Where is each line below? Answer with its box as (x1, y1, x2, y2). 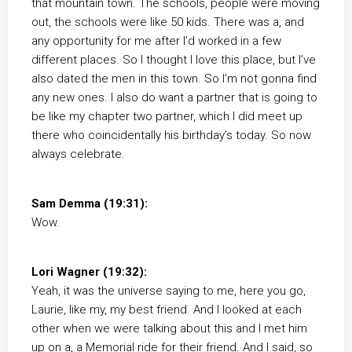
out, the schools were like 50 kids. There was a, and (31, 15, 304, 30)
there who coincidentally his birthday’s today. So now (31, 128, 311, 143)
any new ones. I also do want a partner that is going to (31, 90, 317, 105)
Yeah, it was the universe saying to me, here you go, (31, 284, 306, 299)
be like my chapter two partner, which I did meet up (31, 109, 302, 124)
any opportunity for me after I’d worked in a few (31, 34, 281, 49)
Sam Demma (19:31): (31, 196, 148, 211)
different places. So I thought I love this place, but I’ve (31, 53, 316, 68)
